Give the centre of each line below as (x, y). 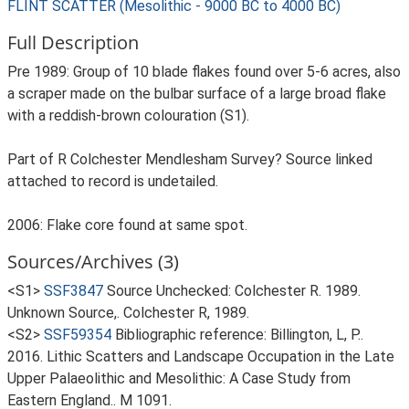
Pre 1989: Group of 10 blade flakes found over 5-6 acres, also (204, 72)
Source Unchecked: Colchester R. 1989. (234, 291)
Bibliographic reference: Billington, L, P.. (239, 335)
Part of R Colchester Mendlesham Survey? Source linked (190, 159)
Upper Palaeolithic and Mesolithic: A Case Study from (179, 378)
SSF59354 (78, 335)
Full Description (73, 42)
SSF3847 (73, 291)
